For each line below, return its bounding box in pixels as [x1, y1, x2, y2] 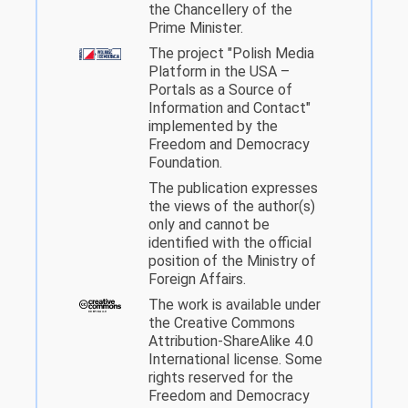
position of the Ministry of [148, 252, 316, 270]
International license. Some [148, 351, 322, 369]
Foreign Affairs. [148, 270, 246, 289]
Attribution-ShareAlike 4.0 [148, 332, 313, 351]
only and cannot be [148, 216, 270, 234]
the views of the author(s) [148, 198, 315, 216]
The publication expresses [148, 179, 318, 198]
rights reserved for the [148, 369, 293, 387]
